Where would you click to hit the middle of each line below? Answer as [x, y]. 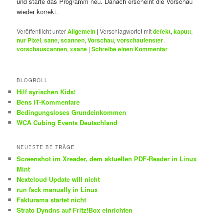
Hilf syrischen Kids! [46, 92]
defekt [162, 32]
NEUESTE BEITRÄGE [46, 147]
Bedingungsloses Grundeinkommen [72, 112]
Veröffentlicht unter [42, 31]
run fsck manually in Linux [57, 189]
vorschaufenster [140, 40]
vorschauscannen [42, 49]
